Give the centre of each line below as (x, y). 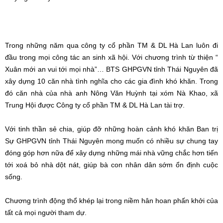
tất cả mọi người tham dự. (47, 212)
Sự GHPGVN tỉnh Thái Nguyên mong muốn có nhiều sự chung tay (111, 141)
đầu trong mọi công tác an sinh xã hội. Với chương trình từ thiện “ (111, 57)
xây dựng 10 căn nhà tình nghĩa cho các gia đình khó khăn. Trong (111, 81)
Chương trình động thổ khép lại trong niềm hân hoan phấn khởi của (111, 200)
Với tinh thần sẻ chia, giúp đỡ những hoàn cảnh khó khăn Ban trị (111, 129)
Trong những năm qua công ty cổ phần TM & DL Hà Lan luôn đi (111, 45)
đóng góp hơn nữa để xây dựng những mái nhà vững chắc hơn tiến (111, 153)
